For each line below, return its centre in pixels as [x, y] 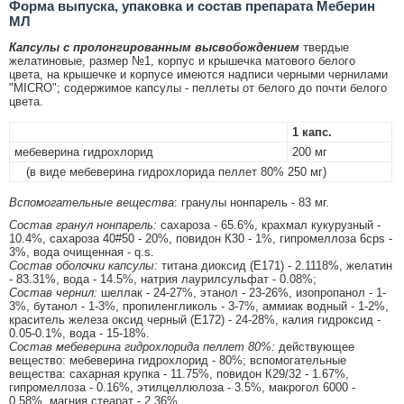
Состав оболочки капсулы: [83, 266]
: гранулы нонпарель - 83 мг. [252, 203]
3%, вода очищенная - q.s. [82, 252]
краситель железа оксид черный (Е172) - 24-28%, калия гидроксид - [195, 320]
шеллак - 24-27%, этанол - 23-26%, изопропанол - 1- [242, 293]
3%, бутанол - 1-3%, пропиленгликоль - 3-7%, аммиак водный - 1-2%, [199, 307]
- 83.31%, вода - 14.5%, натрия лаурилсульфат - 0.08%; [163, 280]
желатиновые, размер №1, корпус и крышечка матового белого [182, 61]
